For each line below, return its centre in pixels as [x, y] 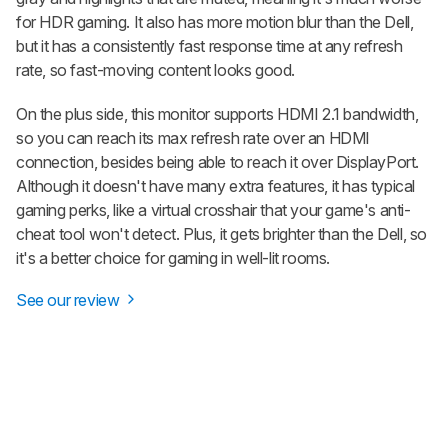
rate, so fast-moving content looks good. [156, 69]
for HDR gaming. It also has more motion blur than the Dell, [215, 21]
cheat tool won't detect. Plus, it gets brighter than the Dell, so [222, 233]
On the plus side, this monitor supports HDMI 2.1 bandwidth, [217, 113]
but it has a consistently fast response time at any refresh [209, 45]
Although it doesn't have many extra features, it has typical [216, 185]
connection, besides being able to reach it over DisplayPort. [218, 161]
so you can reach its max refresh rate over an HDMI [193, 137]
